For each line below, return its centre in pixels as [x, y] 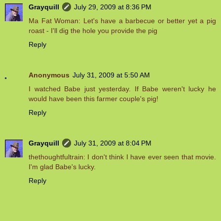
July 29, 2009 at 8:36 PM [113, 7]
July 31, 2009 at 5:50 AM [111, 75]
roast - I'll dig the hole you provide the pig [93, 31]
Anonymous [49, 75]
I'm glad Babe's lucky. [62, 167]
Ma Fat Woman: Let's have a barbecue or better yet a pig [122, 21]
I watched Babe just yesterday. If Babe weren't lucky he [122, 89]
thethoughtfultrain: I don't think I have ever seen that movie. [122, 157]
